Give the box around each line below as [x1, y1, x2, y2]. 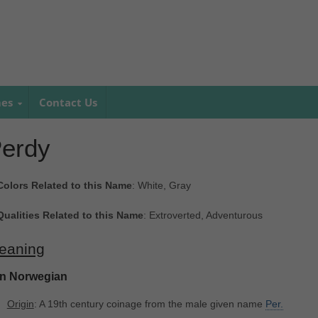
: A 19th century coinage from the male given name [33, 298, 265, 310]
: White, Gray [131, 180, 191, 192]
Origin [6, 298, 34, 310]
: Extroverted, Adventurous [143, 209, 263, 221]
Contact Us [38, 95, 97, 109]
